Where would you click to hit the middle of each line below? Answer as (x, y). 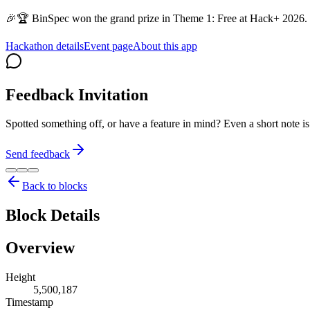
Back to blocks (55, 186)
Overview (40, 248)
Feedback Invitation (77, 94)
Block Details (53, 216)
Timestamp (29, 302)
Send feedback (38, 154)
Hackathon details (45, 46)
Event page (108, 46)
